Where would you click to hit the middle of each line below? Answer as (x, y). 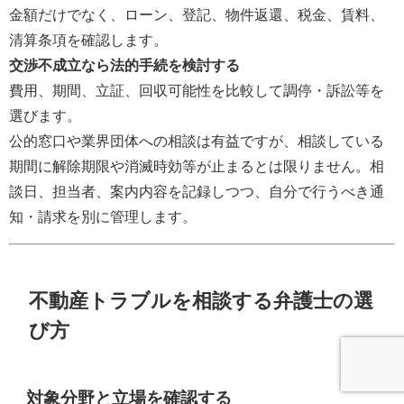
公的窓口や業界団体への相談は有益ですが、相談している (197, 140)
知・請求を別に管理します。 (103, 216)
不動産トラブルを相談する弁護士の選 (202, 300)
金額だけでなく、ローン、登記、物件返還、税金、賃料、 (197, 14)
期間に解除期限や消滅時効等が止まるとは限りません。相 (197, 165)
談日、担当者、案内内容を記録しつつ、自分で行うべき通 (197, 191)
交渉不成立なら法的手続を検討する (124, 64)
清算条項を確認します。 (88, 39)
